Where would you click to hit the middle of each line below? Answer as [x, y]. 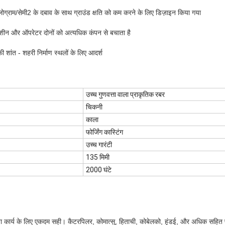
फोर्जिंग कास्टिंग [104, 132]
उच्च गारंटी [99, 145]
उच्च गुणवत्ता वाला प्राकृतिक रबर [125, 95]
